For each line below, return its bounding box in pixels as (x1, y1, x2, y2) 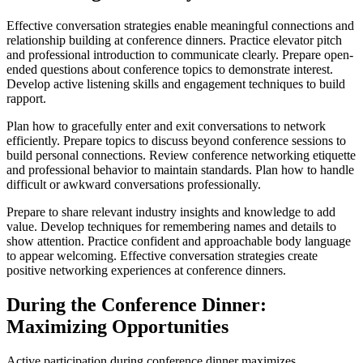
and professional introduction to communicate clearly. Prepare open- (6, 48, 353, 62)
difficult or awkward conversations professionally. (6, 177, 261, 192)
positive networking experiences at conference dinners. (6, 263, 286, 278)
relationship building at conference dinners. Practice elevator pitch (6, 33, 342, 48)
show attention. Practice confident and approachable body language (6, 234, 351, 249)
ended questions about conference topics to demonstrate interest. (6, 62, 333, 77)
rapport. (6, 92, 46, 106)
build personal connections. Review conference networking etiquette (6, 148, 356, 163)
